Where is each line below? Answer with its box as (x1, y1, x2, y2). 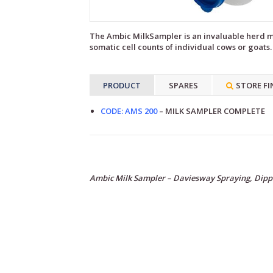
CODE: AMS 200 (101, 105, 157, 117)
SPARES (169, 80, 198, 91)
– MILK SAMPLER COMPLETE (157, 105, 265, 117)
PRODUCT (103, 80, 141, 91)
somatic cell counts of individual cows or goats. (90, 41, 272, 53)
